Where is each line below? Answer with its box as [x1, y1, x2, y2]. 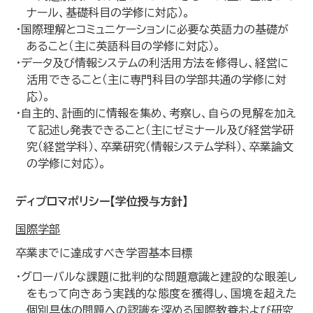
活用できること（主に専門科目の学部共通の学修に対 [27, 74, 287, 85]
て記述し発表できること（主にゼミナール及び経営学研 [27, 124, 294, 136]
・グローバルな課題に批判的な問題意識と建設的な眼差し [15, 271, 298, 282]
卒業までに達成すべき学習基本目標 [15, 247, 194, 259]
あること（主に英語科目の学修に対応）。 [27, 41, 221, 52]
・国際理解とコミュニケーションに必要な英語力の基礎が [15, 24, 289, 35]
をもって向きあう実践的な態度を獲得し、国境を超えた [27, 288, 298, 299]
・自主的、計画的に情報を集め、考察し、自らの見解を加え [15, 108, 297, 119]
